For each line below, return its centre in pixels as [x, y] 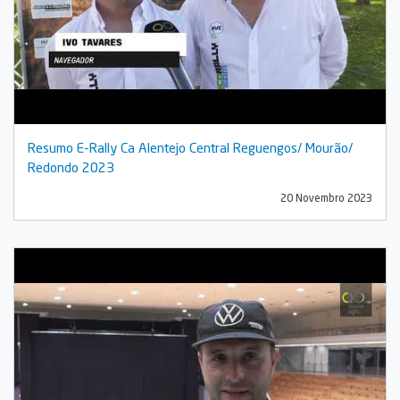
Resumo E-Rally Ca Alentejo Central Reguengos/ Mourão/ [190, 147]
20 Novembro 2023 [326, 197]
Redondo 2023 [71, 167]
